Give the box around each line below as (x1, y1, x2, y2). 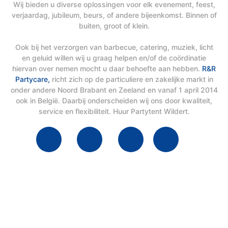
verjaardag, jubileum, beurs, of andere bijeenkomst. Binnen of (11, 11, 217, 20)
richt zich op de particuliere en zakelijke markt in (49, 75, 213, 84)
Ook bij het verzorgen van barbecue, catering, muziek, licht (15, 43, 213, 52)
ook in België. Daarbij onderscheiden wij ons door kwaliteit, (16, 96, 212, 105)
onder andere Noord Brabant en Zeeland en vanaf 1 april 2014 (10, 85, 218, 95)
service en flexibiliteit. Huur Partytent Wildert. (38, 107, 190, 116)
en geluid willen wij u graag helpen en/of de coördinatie (22, 53, 206, 63)
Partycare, (15, 75, 50, 84)
